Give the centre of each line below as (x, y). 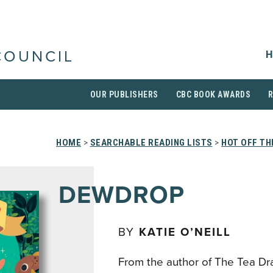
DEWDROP (122, 195)
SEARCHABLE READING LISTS (151, 143)
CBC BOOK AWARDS (213, 94)
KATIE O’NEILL (185, 232)
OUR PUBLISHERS (124, 94)
